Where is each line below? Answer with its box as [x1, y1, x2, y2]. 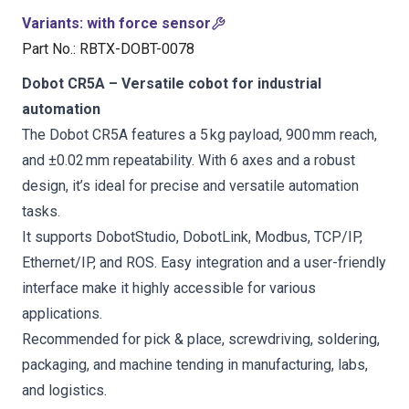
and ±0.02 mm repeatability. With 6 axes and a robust [22, 152, 355, 169]
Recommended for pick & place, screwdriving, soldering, [22, 330, 380, 348]
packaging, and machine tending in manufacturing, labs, [22, 356, 368, 373]
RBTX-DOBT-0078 [79, 40, 194, 58]
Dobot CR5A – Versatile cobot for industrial [22, 75, 321, 92]
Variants [22, 15, 79, 32]
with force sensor [87, 15, 211, 32]
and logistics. [22, 382, 107, 399]
